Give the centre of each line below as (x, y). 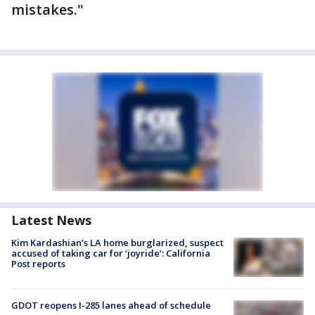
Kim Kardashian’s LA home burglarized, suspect (117, 243)
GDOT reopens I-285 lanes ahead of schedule (111, 306)
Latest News (51, 220)
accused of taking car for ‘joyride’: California (111, 253)
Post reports (38, 264)
